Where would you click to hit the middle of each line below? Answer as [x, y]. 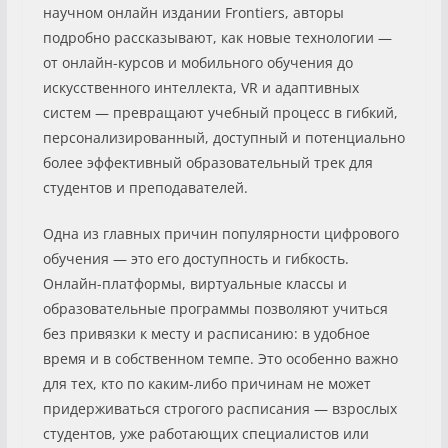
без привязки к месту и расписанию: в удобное [206, 333]
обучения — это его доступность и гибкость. [195, 258]
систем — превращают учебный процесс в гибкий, [220, 112]
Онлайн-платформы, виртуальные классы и [194, 283]
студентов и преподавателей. [145, 187]
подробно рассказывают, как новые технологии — [217, 37]
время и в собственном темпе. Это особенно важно [220, 358]
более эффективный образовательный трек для [207, 162]
